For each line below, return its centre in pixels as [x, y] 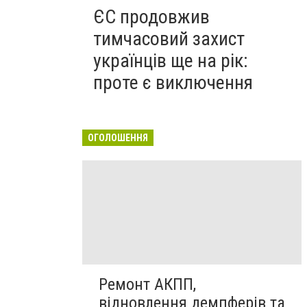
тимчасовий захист [169, 39]
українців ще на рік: [171, 61]
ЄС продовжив [151, 17]
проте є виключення [173, 83]
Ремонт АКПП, [147, 285]
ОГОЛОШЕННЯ [118, 138]
